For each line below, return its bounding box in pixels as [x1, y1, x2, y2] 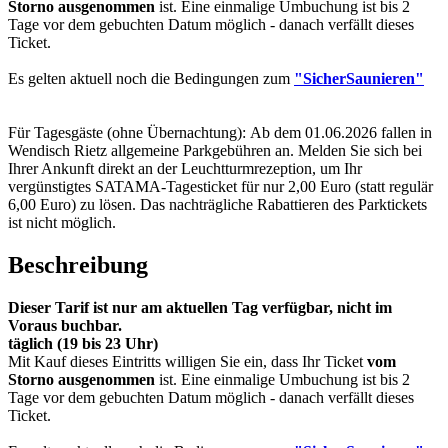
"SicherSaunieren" [294, 70, 424, 88]
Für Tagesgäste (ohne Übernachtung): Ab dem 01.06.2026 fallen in [8, 124, 432, 142]
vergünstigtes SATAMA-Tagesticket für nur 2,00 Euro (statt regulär [8, 178, 433, 196]
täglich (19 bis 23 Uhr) [8, 335, 158, 353]
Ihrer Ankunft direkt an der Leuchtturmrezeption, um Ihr [8, 160, 362, 178]
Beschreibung [8, 252, 148, 279]
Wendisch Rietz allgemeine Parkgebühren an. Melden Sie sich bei [8, 142, 422, 160]
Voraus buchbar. [8, 317, 122, 335]
